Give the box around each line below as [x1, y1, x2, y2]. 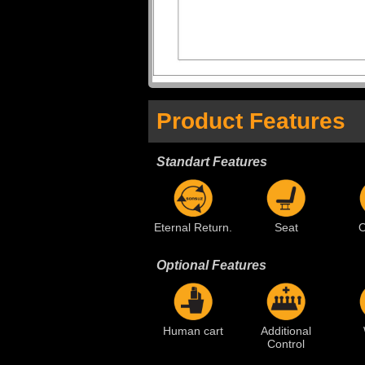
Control [267, 336, 305, 350]
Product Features [156, 108, 345, 134]
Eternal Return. [154, 220, 232, 234]
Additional [261, 323, 311, 337]
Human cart [163, 323, 223, 337]
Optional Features [156, 257, 266, 272]
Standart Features [156, 154, 267, 169]
